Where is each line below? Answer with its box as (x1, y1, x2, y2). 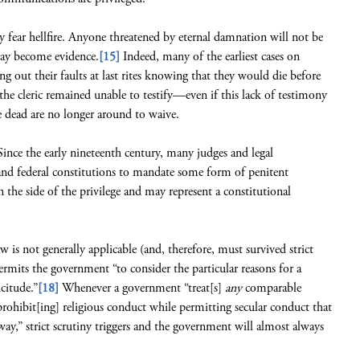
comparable (242, 280, 301, 297)
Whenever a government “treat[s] (59, 280, 225, 297)
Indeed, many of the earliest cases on (120, 48, 300, 65)
